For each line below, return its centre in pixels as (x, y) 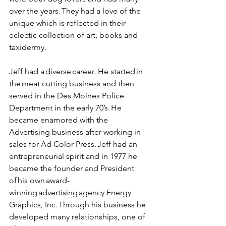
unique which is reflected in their (68, 23)
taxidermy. (29, 47)
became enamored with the (60, 120)
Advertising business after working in (76, 132)
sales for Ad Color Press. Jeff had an (74, 144)
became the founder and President (73, 168)
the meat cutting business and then (73, 84)
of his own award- (39, 181)
